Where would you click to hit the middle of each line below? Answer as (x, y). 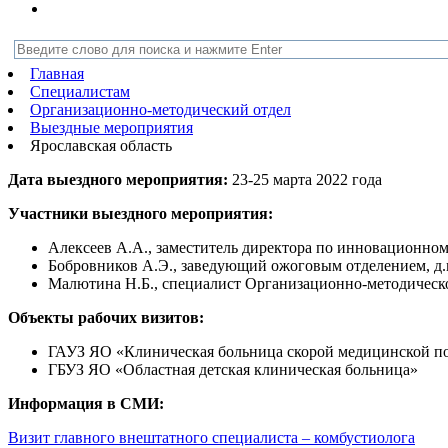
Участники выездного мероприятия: (140, 213)
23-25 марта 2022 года (305, 179)
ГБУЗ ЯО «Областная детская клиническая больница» (233, 369)
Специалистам (80, 91)
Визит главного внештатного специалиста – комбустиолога (211, 437)
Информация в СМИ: (86, 403)
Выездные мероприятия (111, 127)
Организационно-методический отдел (160, 109)
